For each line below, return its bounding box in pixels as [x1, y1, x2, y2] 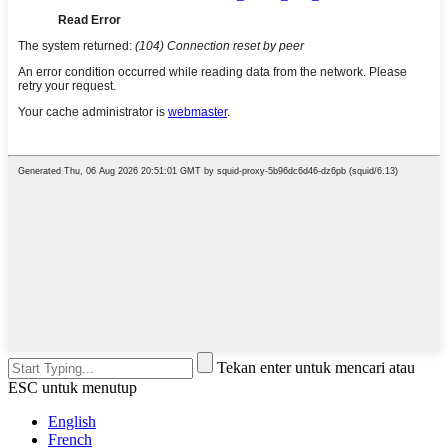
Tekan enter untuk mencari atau [217, 358, 415, 376]
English [48, 412, 96, 430]
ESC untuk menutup [8, 378, 137, 396]
